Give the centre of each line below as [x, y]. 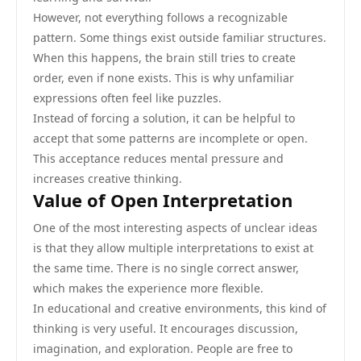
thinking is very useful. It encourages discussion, [166, 328]
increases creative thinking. [108, 178]
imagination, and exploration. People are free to [163, 349]
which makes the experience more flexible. [148, 288]
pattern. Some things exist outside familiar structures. [180, 37]
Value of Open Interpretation [163, 200]
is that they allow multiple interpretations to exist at [173, 248]
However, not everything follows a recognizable [160, 17]
